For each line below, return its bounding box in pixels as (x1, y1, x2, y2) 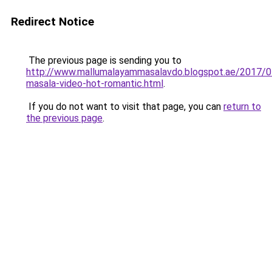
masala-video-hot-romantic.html (26, 78, 163, 89)
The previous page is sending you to (26, 55, 182, 66)
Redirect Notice (11, 15, 94, 29)
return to (223, 101, 261, 112)
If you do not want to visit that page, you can (26, 101, 223, 112)
